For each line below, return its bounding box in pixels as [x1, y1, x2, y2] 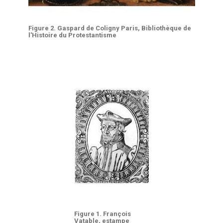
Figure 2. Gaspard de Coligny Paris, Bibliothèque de [28, 24, 191, 32]
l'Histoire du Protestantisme [28, 31, 116, 39]
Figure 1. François [74, 210, 131, 218]
